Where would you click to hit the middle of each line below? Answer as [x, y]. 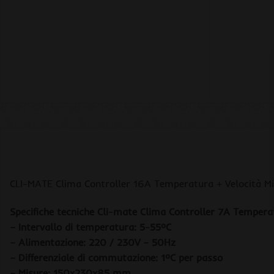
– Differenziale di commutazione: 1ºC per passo [116, 258]
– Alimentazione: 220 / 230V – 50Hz [93, 243]
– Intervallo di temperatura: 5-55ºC [91, 227]
